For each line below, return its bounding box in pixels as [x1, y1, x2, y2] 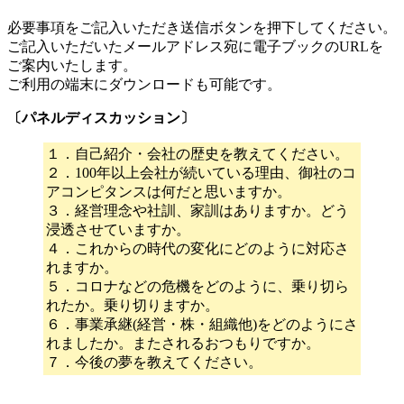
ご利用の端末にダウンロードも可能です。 [7, 76, 281, 92]
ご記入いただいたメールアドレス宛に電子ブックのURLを [7, 38, 383, 54]
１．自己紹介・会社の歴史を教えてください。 [46, 145, 349, 161]
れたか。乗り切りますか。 [46, 297, 219, 313]
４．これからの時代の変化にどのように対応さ [46, 240, 349, 256]
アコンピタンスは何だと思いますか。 [46, 183, 291, 199]
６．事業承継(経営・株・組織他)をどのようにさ [46, 316, 358, 332]
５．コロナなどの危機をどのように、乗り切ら [46, 278, 349, 294]
